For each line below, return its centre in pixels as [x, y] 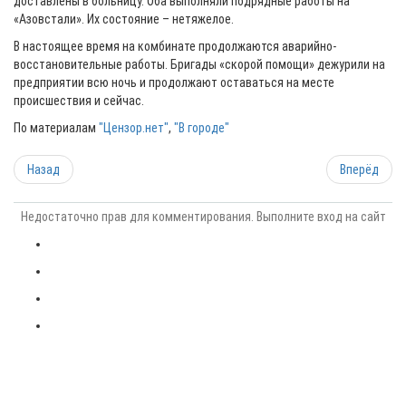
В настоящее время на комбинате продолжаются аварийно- [175, 46]
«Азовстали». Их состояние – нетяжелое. [124, 19]
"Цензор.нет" [134, 128]
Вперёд [359, 169]
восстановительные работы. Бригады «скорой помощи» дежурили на [199, 64]
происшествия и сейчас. [79, 101]
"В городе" [202, 128]
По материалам [56, 128]
